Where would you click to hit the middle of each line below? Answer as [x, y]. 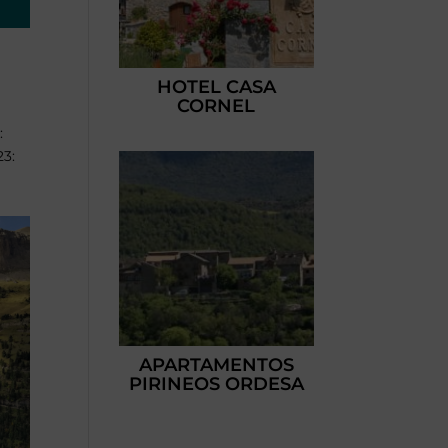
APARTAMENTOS [216, 364]
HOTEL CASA [216, 87]
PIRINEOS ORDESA [216, 383]
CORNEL [216, 106]
